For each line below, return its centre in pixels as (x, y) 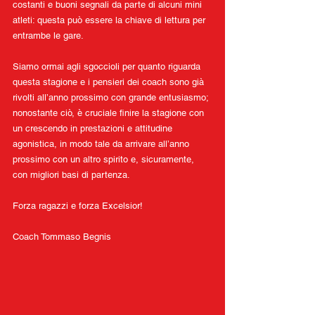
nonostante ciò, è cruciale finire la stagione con (110, 113)
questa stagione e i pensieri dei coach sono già (110, 82)
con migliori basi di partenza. (71, 175)
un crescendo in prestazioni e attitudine (94, 129)
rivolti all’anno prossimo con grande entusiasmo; (112, 98)
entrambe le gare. (48, 36)
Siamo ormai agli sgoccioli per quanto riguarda (108, 67)
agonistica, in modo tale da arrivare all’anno (102, 144)
